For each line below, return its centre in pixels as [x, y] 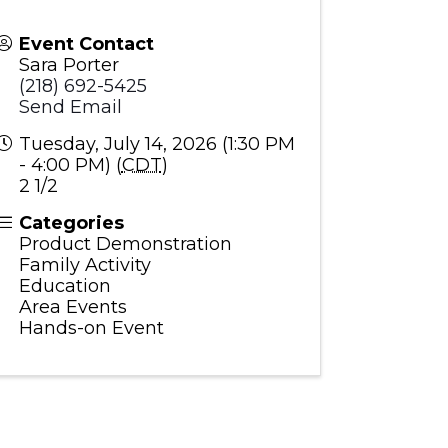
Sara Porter [68, 65]
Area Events [72, 307]
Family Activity [84, 265]
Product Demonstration [125, 244]
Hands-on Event [91, 328]
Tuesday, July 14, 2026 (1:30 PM [156, 144]
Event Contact [86, 44]
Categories [71, 223]
